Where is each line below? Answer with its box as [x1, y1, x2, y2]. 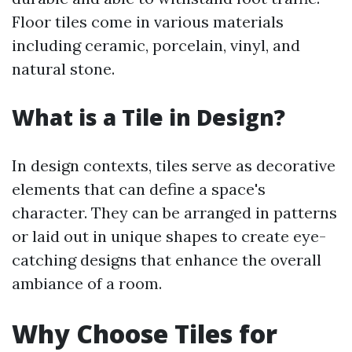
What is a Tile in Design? [12, 102, 285, 132]
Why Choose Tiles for [12, 317, 277, 350]
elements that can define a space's [12, 179, 266, 199]
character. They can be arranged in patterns [12, 203, 337, 222]
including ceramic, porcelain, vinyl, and [12, 35, 300, 55]
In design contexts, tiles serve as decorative [12, 156, 335, 175]
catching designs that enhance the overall [12, 250, 321, 269]
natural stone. [12, 59, 115, 79]
